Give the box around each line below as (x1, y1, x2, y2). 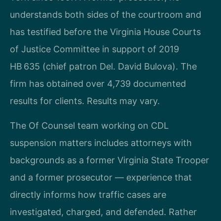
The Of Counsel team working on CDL (10, 120, 169, 131)
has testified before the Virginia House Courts (10, 27, 201, 37)
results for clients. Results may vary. (10, 96, 160, 107)
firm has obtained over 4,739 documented (10, 78, 186, 89)
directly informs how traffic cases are (10, 189, 166, 200)
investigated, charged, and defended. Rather (10, 206, 197, 217)
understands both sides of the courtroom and (10, 9, 201, 20)
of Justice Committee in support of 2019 (10, 44, 179, 55)
